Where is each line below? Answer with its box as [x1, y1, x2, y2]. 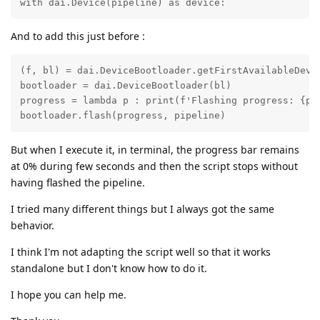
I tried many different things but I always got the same [11, 201, 274, 216]
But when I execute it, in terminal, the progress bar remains [11, 142, 299, 156]
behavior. [11, 218, 54, 232]
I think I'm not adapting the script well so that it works [11, 244, 271, 259]
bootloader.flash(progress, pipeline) [19, 110, 226, 121]
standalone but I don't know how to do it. [11, 261, 207, 275]
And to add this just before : [11, 29, 145, 43]
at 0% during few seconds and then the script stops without [11, 159, 298, 173]
